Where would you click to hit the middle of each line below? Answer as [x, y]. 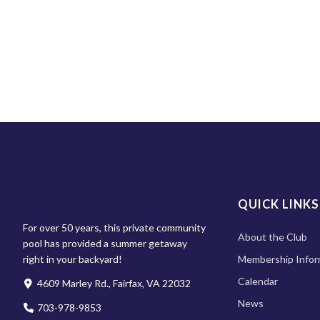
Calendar [257, 281]
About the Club [272, 237]
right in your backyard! [72, 259]
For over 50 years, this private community [114, 227]
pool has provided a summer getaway [105, 243]
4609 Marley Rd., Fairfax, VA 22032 [114, 283]
